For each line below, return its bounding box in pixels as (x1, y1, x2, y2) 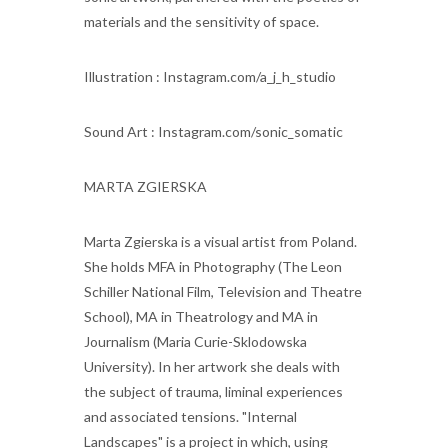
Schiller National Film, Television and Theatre (84, 282, 362, 300)
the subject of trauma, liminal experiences (84, 382, 343, 400)
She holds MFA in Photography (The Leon (84, 257, 342, 275)
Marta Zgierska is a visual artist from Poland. (84, 232, 357, 250)
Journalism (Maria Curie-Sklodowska (84, 332, 307, 350)
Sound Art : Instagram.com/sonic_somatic (84, 122, 346, 140)
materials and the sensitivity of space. (84, 12, 319, 30)
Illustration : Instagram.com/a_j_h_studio (84, 67, 339, 85)
